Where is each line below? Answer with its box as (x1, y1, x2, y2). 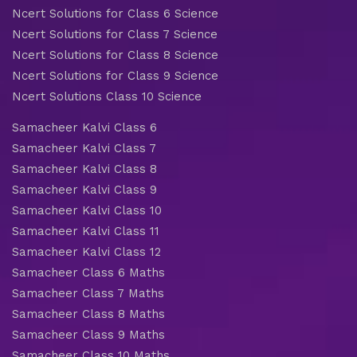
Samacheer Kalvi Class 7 (12, 140, 156, 155)
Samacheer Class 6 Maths (12, 265, 165, 280)
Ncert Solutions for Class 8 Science (12, 47, 218, 62)
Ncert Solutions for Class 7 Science (12, 26, 218, 41)
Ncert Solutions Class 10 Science (12, 88, 202, 104)
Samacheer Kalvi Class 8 (12, 161, 157, 176)
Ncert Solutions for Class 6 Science (12, 6, 218, 21)
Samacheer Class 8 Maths (12, 306, 165, 321)
